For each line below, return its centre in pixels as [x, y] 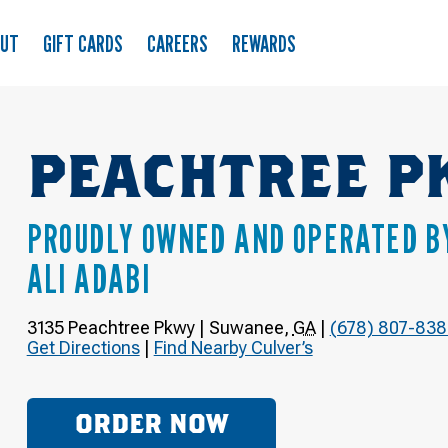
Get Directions [83, 347]
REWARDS [264, 43]
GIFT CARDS [83, 43]
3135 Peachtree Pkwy [110, 327]
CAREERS [177, 43]
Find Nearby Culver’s [233, 347]
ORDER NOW [151, 425]
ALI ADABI [88, 278]
